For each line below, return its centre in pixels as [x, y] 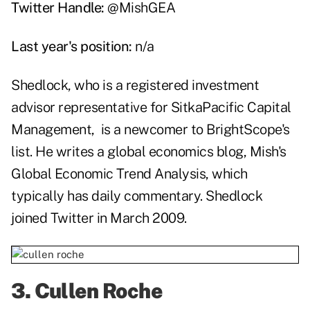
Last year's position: [72, 47]
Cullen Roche [98, 291]
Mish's [268, 152]
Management [51, 130]
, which [227, 174]
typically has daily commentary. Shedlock [137, 196]
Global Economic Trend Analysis [108, 174]
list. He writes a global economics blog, [130, 152]
